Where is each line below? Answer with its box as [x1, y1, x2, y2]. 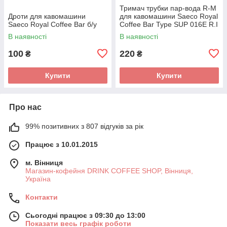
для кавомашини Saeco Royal [120, 12, 218, 20]
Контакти [25, 193, 58, 201]
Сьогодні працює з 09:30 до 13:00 [25, 211, 145, 219]
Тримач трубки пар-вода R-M [120, 4, 216, 12]
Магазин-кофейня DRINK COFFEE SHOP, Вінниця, [25, 166, 193, 175]
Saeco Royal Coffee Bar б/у [8, 20, 97, 28]
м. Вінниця [25, 158, 63, 167]
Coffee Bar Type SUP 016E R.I [120, 20, 218, 28]
